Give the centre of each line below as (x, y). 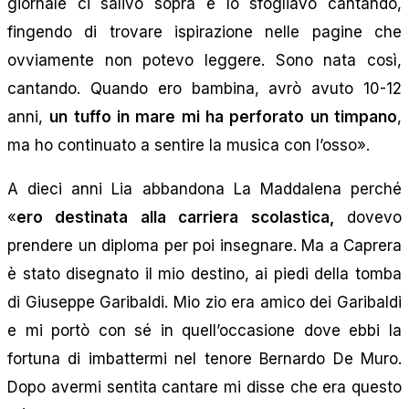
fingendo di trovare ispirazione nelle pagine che (204, 31)
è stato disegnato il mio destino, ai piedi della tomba (204, 273)
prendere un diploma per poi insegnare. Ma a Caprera (204, 245)
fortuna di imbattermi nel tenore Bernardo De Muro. (204, 358)
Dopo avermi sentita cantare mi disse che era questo (204, 387)
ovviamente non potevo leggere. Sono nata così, (204, 60)
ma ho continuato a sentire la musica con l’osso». (189, 145)
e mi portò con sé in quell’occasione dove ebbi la (204, 330)
